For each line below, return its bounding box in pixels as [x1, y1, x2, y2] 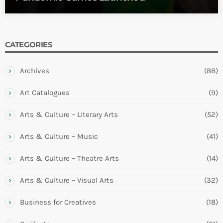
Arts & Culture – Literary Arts [20, 110, 118, 119]
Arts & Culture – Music [20, 132, 98, 141]
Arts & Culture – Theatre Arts [20, 154, 119, 163]
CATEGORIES [5, 40, 52, 50]
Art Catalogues [20, 88, 70, 98]
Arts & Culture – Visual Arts [20, 176, 113, 185]
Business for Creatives [20, 198, 96, 207]
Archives [20, 66, 49, 76]
